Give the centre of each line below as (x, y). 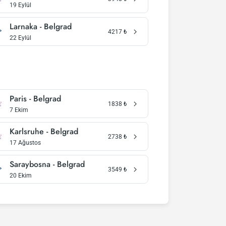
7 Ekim (19, 110)
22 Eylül (20, 38)
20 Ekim (20, 176)
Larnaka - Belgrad (40, 26)
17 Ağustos (25, 143)
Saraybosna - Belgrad (47, 164)
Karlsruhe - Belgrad (44, 131)
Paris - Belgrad (35, 99)
